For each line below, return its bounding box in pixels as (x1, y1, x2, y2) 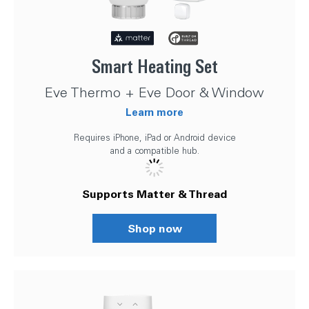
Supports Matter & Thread (82, 186, 227, 201)
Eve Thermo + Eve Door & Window (45, 83, 264, 101)
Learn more (126, 104, 183, 119)
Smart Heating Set (91, 55, 218, 77)
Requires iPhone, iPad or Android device (73, 131, 236, 143)
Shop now (127, 220, 182, 235)
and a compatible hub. (110, 144, 199, 156)
